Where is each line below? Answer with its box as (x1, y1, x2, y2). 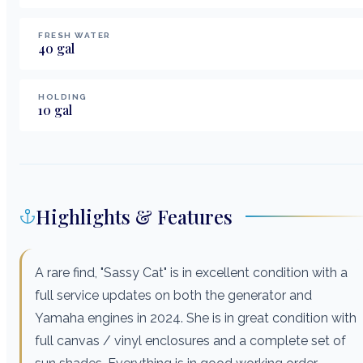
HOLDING (38, 92, 88, 101)
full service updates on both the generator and (35, 287, 312, 303)
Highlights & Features (36, 203, 233, 229)
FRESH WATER (38, 30, 111, 40)
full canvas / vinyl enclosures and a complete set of (35, 332, 346, 348)
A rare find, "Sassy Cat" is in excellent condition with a (35, 264, 348, 280)
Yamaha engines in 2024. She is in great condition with (35, 310, 357, 326)
